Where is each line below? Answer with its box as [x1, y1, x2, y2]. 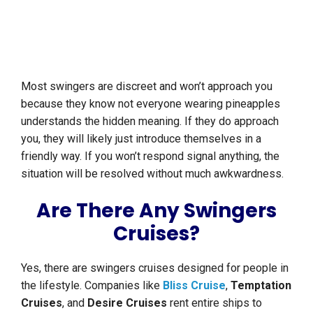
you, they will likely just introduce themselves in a [21, 132, 261, 146]
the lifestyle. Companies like [21, 279, 163, 293]
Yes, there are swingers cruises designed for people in [21, 261, 289, 275]
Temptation [231, 279, 291, 293]
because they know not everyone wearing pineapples [21, 97, 280, 111]
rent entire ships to [167, 296, 262, 310]
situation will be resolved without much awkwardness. [21, 167, 286, 181]
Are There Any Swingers [36, 197, 277, 225]
